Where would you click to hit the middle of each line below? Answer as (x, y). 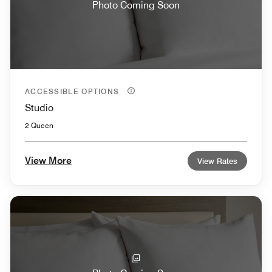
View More (48, 160)
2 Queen (39, 125)
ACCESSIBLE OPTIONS (73, 91)
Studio (39, 107)
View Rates (217, 161)
